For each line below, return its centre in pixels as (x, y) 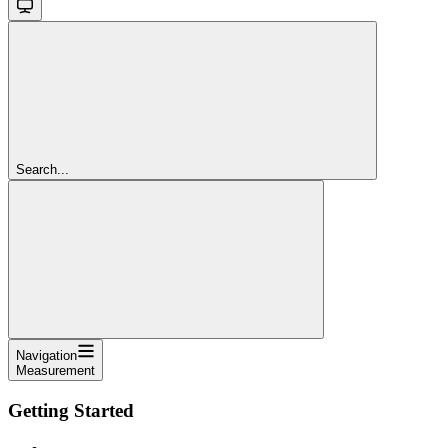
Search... (42, 169)
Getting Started (71, 410)
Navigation (46, 355)
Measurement (55, 370)
